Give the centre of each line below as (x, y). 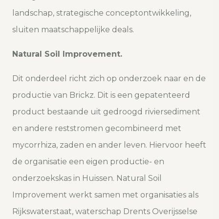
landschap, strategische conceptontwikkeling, (102, 13)
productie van (41, 95)
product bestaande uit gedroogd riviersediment (106, 112)
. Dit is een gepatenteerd (142, 95)
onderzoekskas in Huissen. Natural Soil (87, 178)
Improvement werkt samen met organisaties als (105, 195)
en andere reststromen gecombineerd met (97, 129)
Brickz (82, 95)
